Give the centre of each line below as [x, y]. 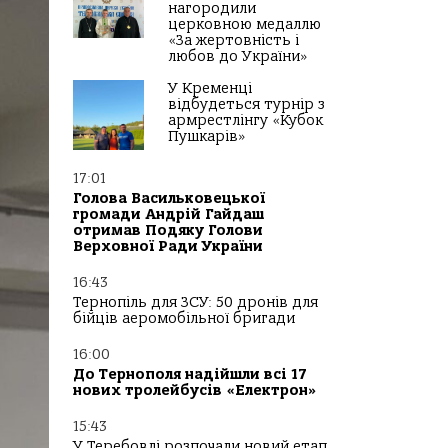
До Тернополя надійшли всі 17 [190, 375]
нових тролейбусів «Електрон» [195, 391]
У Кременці [210, 89]
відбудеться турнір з [246, 105]
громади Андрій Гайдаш [168, 215]
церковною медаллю [244, 25]
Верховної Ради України [168, 247]
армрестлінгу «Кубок [245, 121]
